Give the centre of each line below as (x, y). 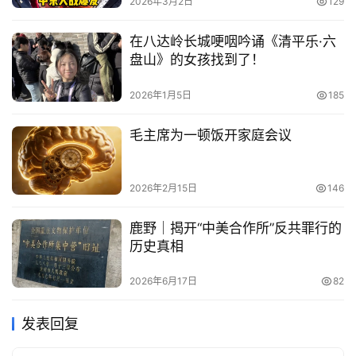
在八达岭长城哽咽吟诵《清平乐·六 (232, 42)
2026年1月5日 (160, 95)
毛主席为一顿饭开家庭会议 (210, 135)
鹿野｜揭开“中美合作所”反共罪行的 (235, 228)
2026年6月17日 (163, 281)
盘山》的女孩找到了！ (197, 60)
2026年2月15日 (163, 188)
